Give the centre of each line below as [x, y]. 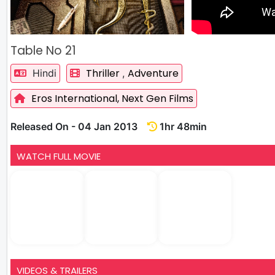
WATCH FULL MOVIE [59, 156]
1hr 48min [182, 126]
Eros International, [76, 98]
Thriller [104, 73]
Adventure [153, 73]
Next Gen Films [157, 98]
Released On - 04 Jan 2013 [79, 126]
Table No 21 [43, 50]
